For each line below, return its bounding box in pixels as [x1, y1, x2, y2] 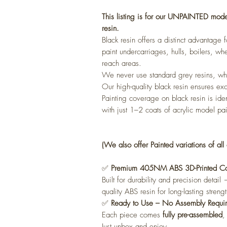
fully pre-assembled [163, 210, 222, 220]
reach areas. [102, 58, 141, 69]
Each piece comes [102, 210, 163, 220]
